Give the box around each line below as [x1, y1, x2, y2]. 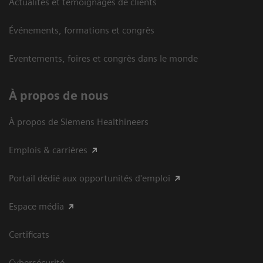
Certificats [9, 228, 49, 240]
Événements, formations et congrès [9, 24, 154, 36]
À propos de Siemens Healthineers [9, 116, 149, 127]
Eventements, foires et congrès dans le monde [9, 52, 198, 64]
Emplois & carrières [9, 144, 87, 156]
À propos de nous [9, 88, 109, 103]
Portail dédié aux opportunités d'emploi [9, 172, 170, 184]
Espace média [9, 200, 64, 212]
